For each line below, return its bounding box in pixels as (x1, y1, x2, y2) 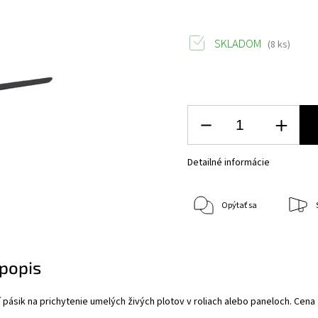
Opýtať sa (221, 199, 258, 212)
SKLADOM (214, 35, 263, 53)
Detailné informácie (187, 155, 270, 170)
